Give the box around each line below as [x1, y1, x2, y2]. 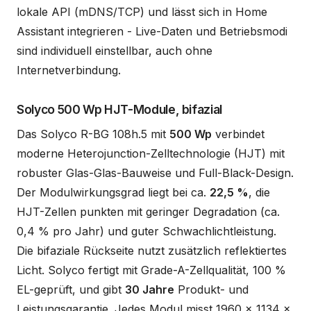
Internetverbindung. [17, 62, 121, 77]
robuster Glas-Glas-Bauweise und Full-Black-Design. [17, 165, 294, 180]
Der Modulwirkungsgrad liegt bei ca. [17, 185, 210, 199]
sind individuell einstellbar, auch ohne [17, 43, 212, 58]
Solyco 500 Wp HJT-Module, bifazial [17, 101, 223, 117]
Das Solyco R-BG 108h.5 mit [17, 126, 169, 141]
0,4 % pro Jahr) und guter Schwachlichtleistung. [17, 224, 276, 238]
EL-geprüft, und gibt [17, 282, 125, 296]
